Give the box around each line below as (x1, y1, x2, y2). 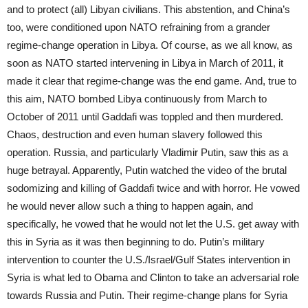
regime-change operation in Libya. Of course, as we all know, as (7, 38, 293, 51)
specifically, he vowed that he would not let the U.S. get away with (7, 217, 299, 230)
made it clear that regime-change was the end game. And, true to (7, 74, 296, 87)
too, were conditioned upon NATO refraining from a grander (7, 21, 270, 33)
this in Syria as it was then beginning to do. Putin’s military (7, 235, 265, 247)
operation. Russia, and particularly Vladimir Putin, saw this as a (7, 146, 288, 158)
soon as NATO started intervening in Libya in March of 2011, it (7, 56, 283, 69)
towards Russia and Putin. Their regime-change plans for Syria (7, 289, 287, 301)
